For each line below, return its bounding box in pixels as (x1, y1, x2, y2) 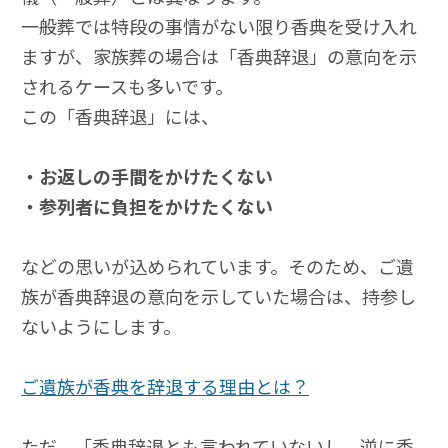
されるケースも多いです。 (21, 73, 233, 100)
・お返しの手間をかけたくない (21, 163, 273, 190)
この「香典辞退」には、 (21, 103, 219, 130)
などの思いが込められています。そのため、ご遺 (21, 253, 414, 280)
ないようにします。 (21, 313, 181, 340)
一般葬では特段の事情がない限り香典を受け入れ (21, 13, 417, 40)
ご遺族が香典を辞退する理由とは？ (21, 373, 309, 400)
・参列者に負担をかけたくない (21, 193, 273, 220)
